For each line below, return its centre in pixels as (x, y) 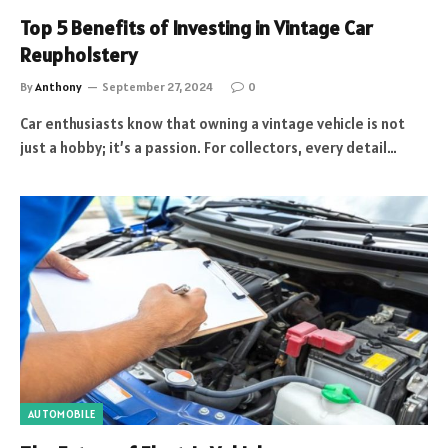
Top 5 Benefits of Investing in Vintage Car (196, 27)
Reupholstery (78, 54)
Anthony (58, 86)
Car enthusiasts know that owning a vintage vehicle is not (212, 123)
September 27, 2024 (157, 86)
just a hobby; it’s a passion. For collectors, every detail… (208, 147)
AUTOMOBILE (62, 414)
